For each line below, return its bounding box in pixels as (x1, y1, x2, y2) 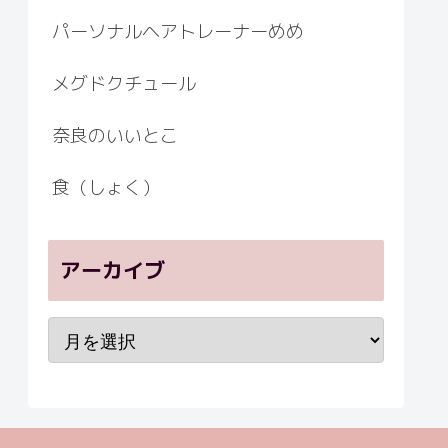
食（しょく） (52, 175, 160, 201)
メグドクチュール (52, 71, 196, 97)
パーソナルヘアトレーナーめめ (52, 19, 304, 45)
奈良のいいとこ (52, 123, 178, 149)
